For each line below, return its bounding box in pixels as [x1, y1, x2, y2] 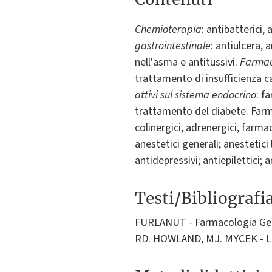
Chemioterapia [135, 22, 202, 38]
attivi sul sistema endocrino [135, 87, 256, 103]
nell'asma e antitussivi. [135, 55, 240, 70]
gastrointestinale [135, 38, 211, 54]
